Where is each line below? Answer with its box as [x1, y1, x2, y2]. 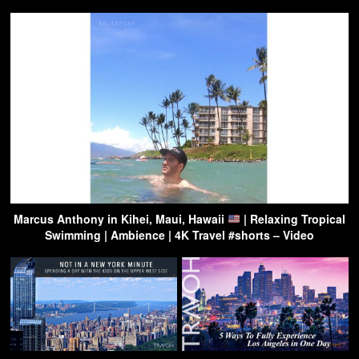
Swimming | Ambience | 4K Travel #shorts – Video [45, 226, 314, 243]
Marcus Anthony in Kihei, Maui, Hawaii [14, 210, 228, 227]
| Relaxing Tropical [240, 210, 345, 227]
